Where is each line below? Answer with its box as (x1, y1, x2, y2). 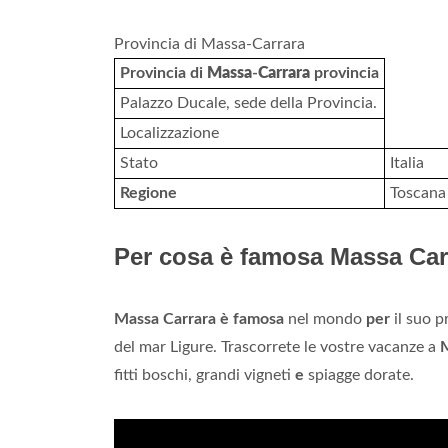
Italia (390, 155, 424, 171)
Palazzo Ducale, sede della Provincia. (120, 95, 377, 111)
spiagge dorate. (304, 367, 414, 383)
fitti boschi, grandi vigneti (114, 367, 295, 383)
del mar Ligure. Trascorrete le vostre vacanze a (114, 339, 440, 355)
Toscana (390, 185, 446, 201)
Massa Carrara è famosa (114, 311, 284, 327)
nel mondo (284, 311, 366, 327)
